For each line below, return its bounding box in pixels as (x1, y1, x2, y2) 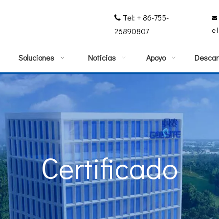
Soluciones (18, 52, 54, 63)
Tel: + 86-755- (123, 12, 169, 22)
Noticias (88, 52, 116, 63)
